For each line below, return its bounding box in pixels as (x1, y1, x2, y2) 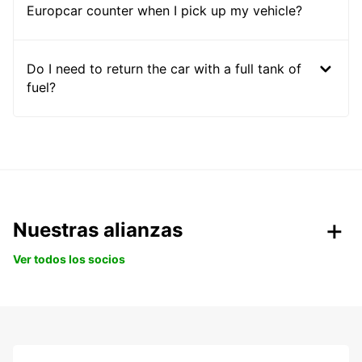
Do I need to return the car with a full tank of (27, 60, 301, 77)
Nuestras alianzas (13, 217, 183, 242)
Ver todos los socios (13, 251, 125, 266)
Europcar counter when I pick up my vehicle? (27, 2, 302, 19)
